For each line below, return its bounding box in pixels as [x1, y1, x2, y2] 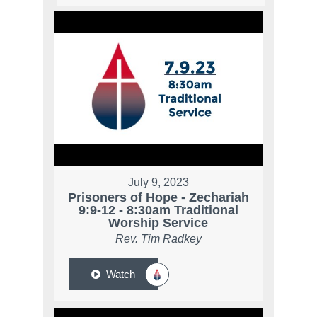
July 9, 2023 [127, 176, 189, 189]
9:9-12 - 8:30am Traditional [78, 203, 238, 218]
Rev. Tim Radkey [115, 233, 202, 246]
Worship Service [108, 216, 209, 231]
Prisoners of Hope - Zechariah [67, 190, 249, 205]
